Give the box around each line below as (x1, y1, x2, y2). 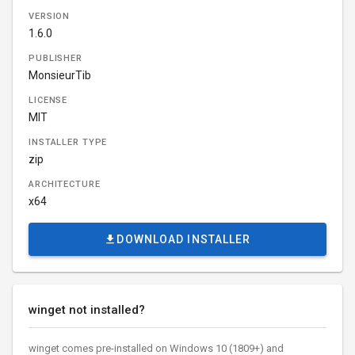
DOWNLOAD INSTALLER (116, 233, 251, 246)
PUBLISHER (29, 53, 82, 63)
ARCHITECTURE (29, 179, 101, 189)
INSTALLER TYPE (29, 137, 108, 147)
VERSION (29, 11, 71, 21)
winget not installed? (29, 303, 145, 317)
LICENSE (29, 95, 68, 105)
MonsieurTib (29, 69, 91, 82)
